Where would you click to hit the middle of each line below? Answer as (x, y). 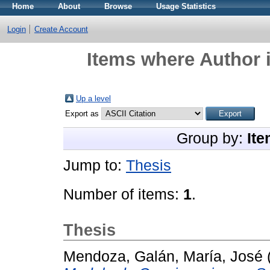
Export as (83, 114)
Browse (118, 6)
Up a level (93, 99)
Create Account (61, 29)
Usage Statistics (186, 6)
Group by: (212, 138)
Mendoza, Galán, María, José (163, 256)
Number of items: (123, 194)
